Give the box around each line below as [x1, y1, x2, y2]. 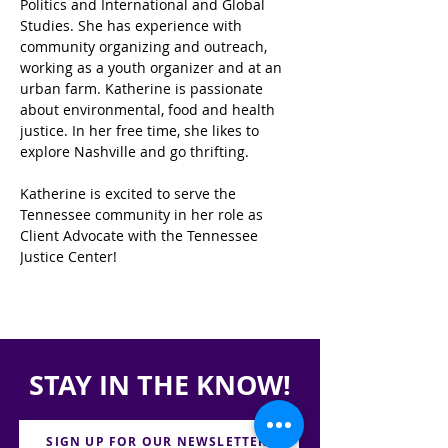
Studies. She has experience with [20, 16, 246, 35]
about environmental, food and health [20, 100, 279, 119]
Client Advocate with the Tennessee [20, 226, 262, 245]
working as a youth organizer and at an [20, 58, 286, 77]
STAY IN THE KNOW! [29, 366, 291, 403]
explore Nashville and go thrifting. [20, 142, 253, 161]
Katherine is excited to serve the [20, 184, 240, 203]
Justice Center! [20, 247, 117, 266]
